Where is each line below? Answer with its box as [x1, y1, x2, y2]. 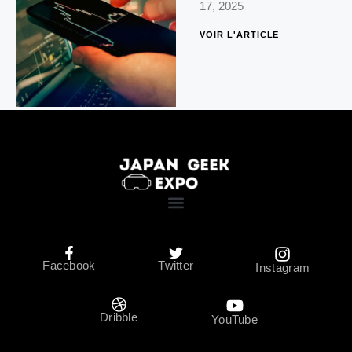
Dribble [99, 310, 138, 324]
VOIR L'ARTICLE [200, 29, 280, 39]
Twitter [158, 258, 194, 272]
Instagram [255, 260, 310, 274]
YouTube [211, 312, 258, 326]
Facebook [42, 258, 96, 272]
